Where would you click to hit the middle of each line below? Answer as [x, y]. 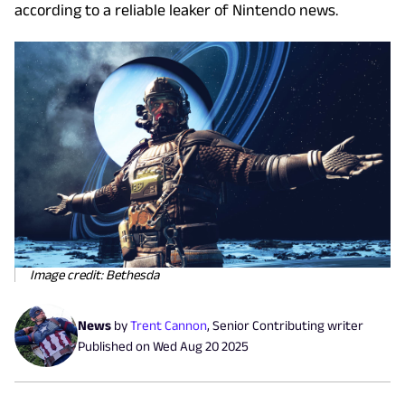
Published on [115, 345]
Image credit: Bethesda [94, 274]
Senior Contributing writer [288, 325]
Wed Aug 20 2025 [201, 345]
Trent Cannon [169, 325]
